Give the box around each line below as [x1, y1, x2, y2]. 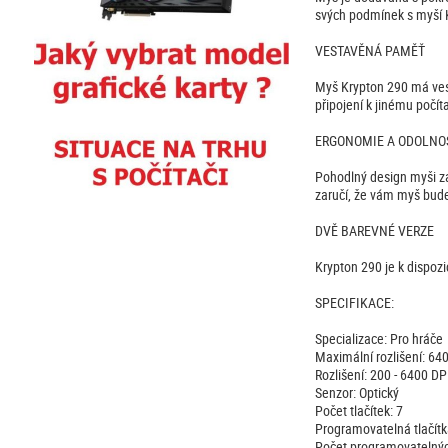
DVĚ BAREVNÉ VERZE [314, 221, 434, 241]
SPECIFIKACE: [314, 293, 394, 313]
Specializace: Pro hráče [314, 329, 443, 349]
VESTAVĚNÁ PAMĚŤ [314, 41, 425, 61]
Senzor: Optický [314, 383, 399, 403]
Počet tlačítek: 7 [314, 401, 403, 421]
